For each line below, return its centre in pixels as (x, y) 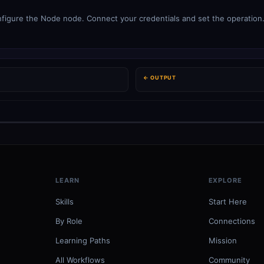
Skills (65, 202)
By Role (69, 221)
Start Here (227, 202)
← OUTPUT (160, 77)
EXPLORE (225, 180)
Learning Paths (83, 240)
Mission (222, 240)
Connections (232, 221)
